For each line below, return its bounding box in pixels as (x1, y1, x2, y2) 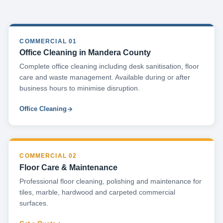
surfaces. (19, 199, 49, 207)
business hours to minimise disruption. (19, 85, 140, 93)
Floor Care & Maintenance (19, 163, 118, 172)
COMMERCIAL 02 (19, 153, 77, 159)
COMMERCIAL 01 (19, 38, 77, 44)
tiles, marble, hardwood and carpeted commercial (19, 188, 176, 196)
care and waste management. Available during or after (19, 74, 191, 82)
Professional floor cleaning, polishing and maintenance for (19, 177, 202, 185)
